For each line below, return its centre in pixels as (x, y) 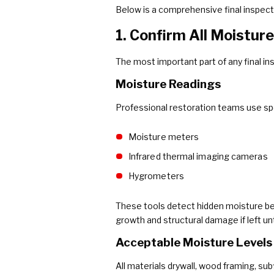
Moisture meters (164, 137)
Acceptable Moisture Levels (194, 243)
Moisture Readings (168, 84)
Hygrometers (156, 176)
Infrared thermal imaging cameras (198, 157)
